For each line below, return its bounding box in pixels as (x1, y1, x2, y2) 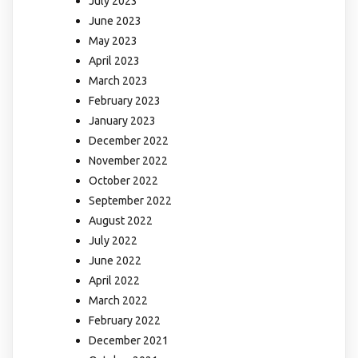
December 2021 (89, 334, 169, 348)
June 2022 (89, 254, 141, 268)
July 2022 (89, 234, 137, 248)
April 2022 (89, 274, 140, 288)
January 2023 (89, 114, 156, 128)
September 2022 (89, 194, 172, 208)
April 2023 (89, 54, 140, 68)
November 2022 (89, 154, 168, 168)
